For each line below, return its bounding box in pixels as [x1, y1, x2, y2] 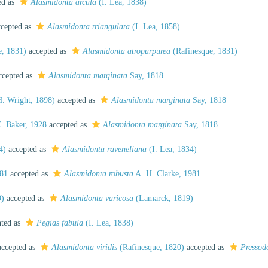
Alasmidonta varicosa [60, 194, 133, 203]
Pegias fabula [36, 218, 83, 227]
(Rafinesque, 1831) [170, 47, 237, 56]
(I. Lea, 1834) [147, 145, 197, 154]
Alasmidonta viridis [51, 243, 117, 252]
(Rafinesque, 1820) [117, 243, 184, 252]
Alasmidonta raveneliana [62, 145, 147, 154]
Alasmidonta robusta [64, 169, 133, 178]
